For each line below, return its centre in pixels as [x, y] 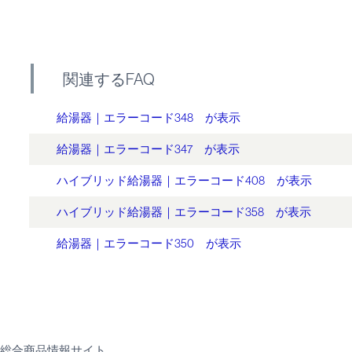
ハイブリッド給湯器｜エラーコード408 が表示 [184, 180]
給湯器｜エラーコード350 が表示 [149, 243]
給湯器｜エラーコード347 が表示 [148, 149]
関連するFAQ [109, 79]
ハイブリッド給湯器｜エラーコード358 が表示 [184, 212]
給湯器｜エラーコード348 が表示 [148, 117]
